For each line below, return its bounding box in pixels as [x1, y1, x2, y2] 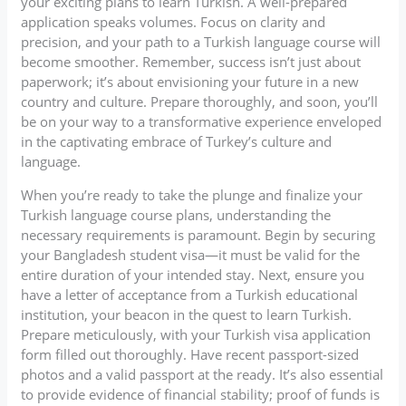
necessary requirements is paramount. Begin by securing [21, 225, 376, 244]
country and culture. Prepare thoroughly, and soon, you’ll [21, 92, 379, 111]
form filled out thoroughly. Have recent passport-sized [21, 344, 360, 363]
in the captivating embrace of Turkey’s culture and [21, 131, 333, 150]
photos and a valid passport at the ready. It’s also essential [21, 364, 384, 383]
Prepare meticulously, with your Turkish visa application [21, 324, 372, 343]
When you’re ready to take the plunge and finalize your [21, 185, 363, 204]
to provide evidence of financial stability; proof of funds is [21, 384, 381, 403]
